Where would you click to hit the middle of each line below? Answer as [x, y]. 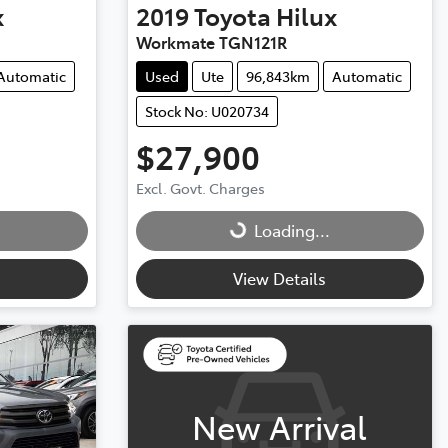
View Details [280, 278]
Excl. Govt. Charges [200, 188]
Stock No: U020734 [206, 111]
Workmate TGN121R [211, 42]
